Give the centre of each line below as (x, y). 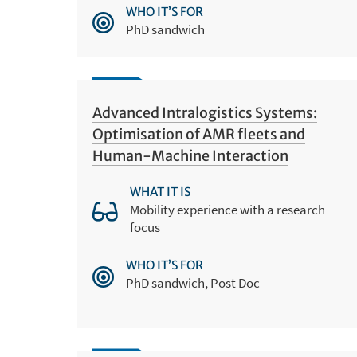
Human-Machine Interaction (190, 155)
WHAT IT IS (160, 192)
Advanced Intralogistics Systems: (204, 112)
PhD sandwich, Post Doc (192, 283)
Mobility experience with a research (227, 210)
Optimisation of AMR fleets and (198, 134)
